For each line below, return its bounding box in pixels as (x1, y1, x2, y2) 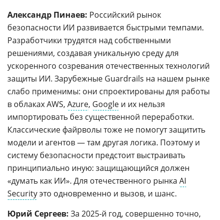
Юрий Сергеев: (7, 208, 69, 219)
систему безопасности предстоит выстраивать (7, 149, 185, 161)
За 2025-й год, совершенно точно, (69, 208, 201, 219)
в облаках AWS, (7, 98, 67, 110)
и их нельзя (119, 98, 165, 110)
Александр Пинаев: (7, 9, 89, 20)
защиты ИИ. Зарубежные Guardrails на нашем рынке (7, 73, 210, 84)
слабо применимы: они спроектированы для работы (7, 85, 210, 97)
